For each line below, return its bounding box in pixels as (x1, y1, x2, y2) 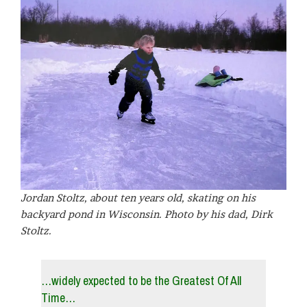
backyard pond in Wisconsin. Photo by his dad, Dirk (21, 208, 273, 221)
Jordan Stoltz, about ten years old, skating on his (21, 191, 256, 205)
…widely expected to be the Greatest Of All (41, 272, 241, 290)
